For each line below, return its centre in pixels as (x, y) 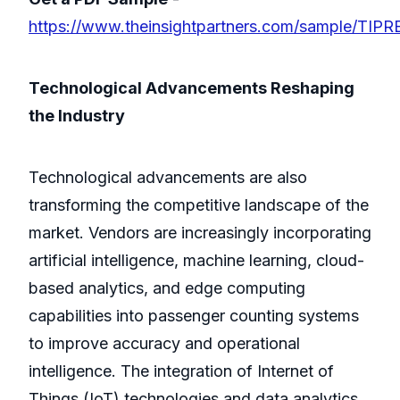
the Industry (77, 116)
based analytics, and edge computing (167, 288)
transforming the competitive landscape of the (199, 205)
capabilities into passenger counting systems (194, 316)
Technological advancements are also (168, 178)
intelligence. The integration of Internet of (181, 371)
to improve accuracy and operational (164, 344)
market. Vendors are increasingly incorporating (200, 233)
